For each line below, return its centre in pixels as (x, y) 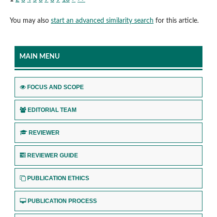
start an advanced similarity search (102, 21)
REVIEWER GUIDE (53, 155)
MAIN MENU (39, 56)
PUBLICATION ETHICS (58, 178)
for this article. (176, 21)
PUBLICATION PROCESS (62, 201)
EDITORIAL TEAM (52, 110)
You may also (30, 21)
